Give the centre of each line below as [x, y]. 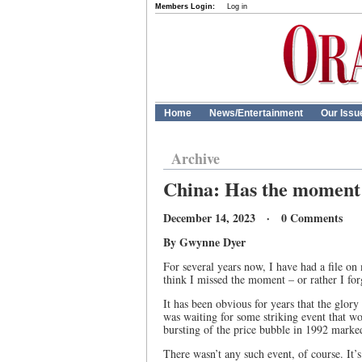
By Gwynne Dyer [204, 242]
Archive [196, 158]
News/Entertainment [256, 113]
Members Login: [185, 6]
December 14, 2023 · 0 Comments [253, 218]
